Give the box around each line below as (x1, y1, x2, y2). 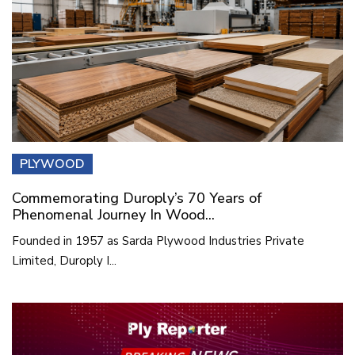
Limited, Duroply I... (12, 253, 116, 269)
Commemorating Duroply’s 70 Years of (12, 189, 261, 208)
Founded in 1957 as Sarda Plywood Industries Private (12, 233, 304, 250)
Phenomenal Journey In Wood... (12, 205, 215, 225)
